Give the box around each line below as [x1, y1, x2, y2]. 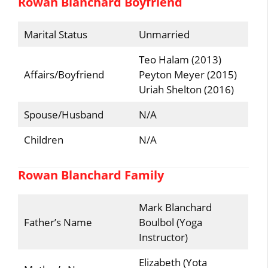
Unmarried [138, 27, 190, 41]
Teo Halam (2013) [138, 52, 221, 66]
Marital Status [23, 27, 87, 41]
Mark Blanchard [138, 200, 212, 214]
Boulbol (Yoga [138, 215, 202, 229]
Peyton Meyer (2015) [138, 67, 237, 81]
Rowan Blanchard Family [18, 167, 165, 183]
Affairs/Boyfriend [23, 67, 114, 81]
